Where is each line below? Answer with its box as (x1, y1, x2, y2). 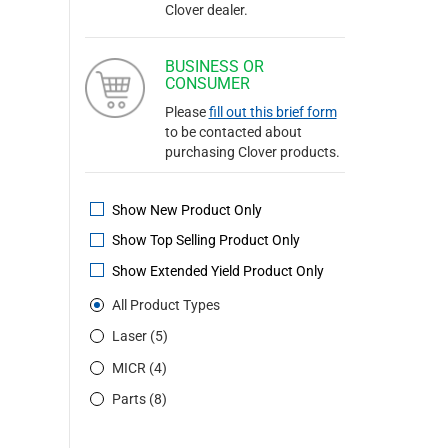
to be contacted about (164, 124, 302, 140)
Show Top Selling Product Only (108, 232, 300, 249)
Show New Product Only (108, 202, 262, 218)
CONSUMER (164, 74, 250, 93)
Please (164, 104, 209, 120)
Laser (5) (111, 328, 168, 345)
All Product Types (111, 297, 220, 314)
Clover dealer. (164, 2, 248, 18)
